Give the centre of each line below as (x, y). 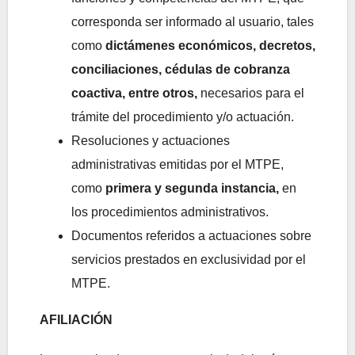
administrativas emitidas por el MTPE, (177, 165)
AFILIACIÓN (76, 320)
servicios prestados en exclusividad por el (189, 260)
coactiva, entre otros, (134, 94)
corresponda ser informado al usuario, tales (193, 22)
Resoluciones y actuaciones (151, 141)
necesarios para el (251, 94)
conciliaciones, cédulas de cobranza (181, 70)
